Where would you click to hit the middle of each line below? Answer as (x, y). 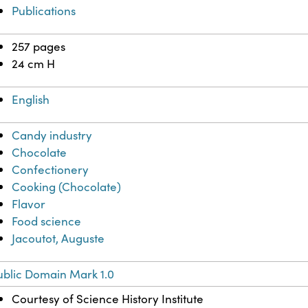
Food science (47, 221)
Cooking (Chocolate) (67, 187)
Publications (44, 11)
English (31, 100)
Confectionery (51, 170)
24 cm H (34, 64)
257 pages (39, 47)
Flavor (29, 204)
